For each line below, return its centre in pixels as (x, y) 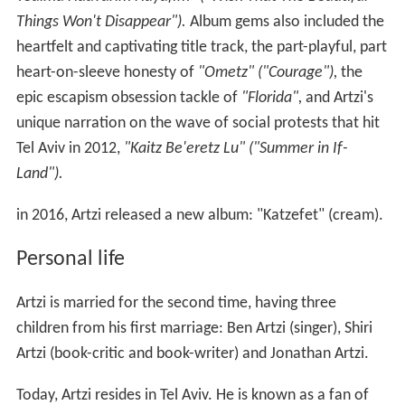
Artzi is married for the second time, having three (176, 303)
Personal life (70, 259)
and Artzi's (337, 98)
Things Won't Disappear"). (101, 22)
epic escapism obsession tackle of (128, 98)
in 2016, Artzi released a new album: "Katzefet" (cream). (199, 215)
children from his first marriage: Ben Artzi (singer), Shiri (194, 328)
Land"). (39, 174)
